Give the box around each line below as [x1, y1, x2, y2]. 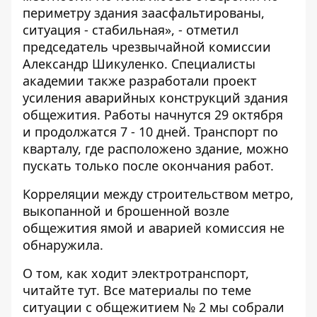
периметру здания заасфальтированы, [23, 4, 265, 21]
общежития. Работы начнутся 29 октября [23, 106, 283, 123]
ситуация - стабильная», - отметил [23, 21, 238, 38]
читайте [23, 282, 78, 299]
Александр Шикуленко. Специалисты [23, 55, 255, 72]
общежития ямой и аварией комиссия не [23, 219, 284, 236]
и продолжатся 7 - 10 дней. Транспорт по [23, 123, 278, 140]
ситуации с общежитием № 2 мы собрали [23, 299, 284, 316]
